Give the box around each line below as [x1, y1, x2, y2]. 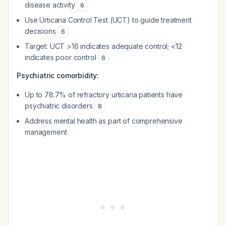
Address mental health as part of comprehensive [25, 117, 183, 125]
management [25, 128, 67, 136]
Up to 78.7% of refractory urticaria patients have [25, 90, 183, 99]
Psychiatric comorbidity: [17, 71, 99, 80]
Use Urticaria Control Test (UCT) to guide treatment [25, 16, 192, 24]
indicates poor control [25, 53, 98, 62]
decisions [25, 27, 58, 35]
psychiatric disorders [25, 101, 95, 110]
